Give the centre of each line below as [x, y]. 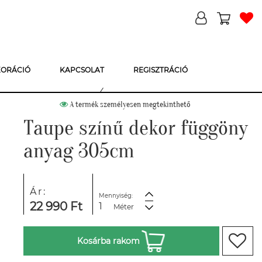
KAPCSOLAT [82, 70]
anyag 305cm [79, 151]
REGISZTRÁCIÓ [161, 70]
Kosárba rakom [109, 241]
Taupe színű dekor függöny [136, 128]
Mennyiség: [116, 196]
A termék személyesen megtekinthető [129, 104]
